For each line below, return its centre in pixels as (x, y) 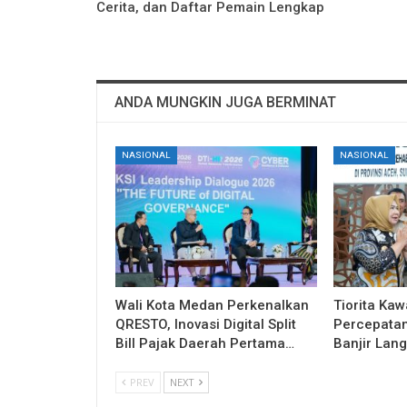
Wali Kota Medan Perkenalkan (212, 306)
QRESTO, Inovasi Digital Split (206, 325)
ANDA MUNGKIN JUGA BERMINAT (225, 103)
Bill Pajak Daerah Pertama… (205, 344)
